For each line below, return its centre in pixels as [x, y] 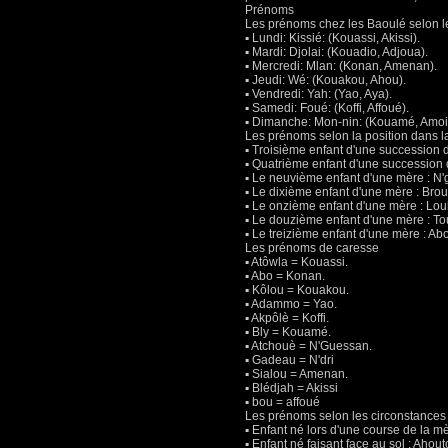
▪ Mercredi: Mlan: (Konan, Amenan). [341, 66]
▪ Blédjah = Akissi [291, 388]
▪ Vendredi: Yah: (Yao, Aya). [318, 94]
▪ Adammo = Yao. [291, 304]
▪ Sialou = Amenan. [296, 374]
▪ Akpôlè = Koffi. [287, 318]
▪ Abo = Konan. [285, 276]
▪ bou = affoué [282, 402]
